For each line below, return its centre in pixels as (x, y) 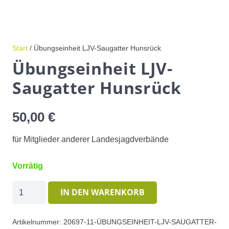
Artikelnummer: (38, 222)
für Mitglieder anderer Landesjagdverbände (90, 139)
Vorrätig (28, 166)
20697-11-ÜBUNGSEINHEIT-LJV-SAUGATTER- (140, 222)
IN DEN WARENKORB (102, 192)
